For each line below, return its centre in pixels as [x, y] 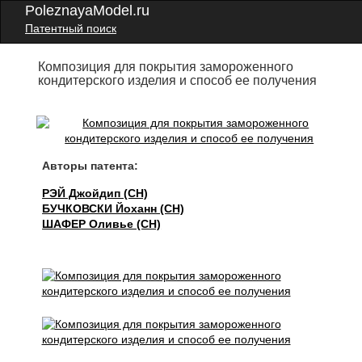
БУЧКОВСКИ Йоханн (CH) [114, 208]
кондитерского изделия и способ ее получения [178, 80]
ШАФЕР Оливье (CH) [102, 224]
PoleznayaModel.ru [87, 11]
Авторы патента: [90, 166]
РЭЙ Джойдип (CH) [95, 193]
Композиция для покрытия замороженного [166, 67]
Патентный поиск [71, 28]
